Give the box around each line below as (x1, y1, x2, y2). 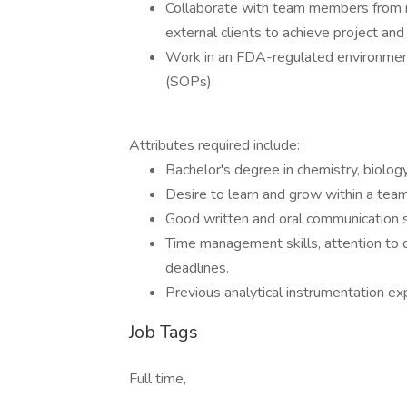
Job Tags (129, 320, 198, 344)
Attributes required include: (129, 135, 300, 155)
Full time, (129, 369, 186, 389)
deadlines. (165, 258, 229, 278)
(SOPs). (165, 72, 214, 92)
